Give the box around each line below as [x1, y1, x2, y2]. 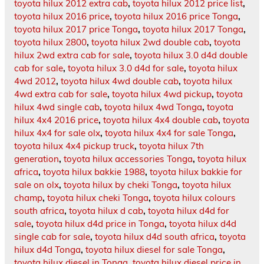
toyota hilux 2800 [14, 37, 87, 48]
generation [14, 153, 59, 165]
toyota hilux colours [153, 192, 236, 204]
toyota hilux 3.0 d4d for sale [68, 62, 184, 74]
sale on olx [14, 179, 59, 191]
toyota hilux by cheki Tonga [64, 179, 177, 191]
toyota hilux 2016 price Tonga [114, 11, 238, 22]
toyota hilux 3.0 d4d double [134, 49, 247, 61]
